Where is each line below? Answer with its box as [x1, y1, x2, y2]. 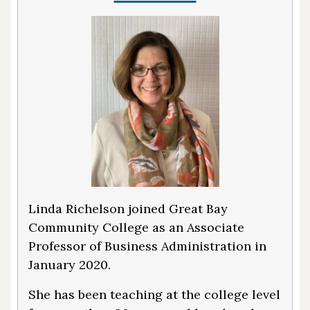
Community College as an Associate [28, 219, 244, 235]
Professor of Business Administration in [28, 237, 266, 254]
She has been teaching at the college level [28, 286, 280, 302]
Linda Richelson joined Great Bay [28, 200, 228, 217]
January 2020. [28, 256, 111, 273]
